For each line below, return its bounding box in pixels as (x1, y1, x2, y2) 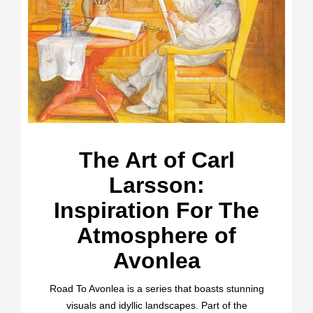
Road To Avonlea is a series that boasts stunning (49, 283, 264, 295)
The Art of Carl (78, 147, 235, 173)
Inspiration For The (54, 198, 259, 224)
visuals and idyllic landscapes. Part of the (66, 300, 247, 312)
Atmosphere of (77, 223, 236, 249)
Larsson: (108, 173, 205, 198)
